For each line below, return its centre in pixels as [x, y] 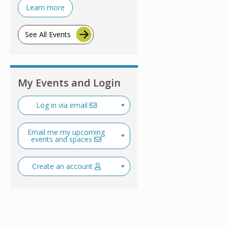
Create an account [63, 166]
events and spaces [63, 139]
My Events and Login [69, 83]
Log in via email [63, 105]
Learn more [45, 7]
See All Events [48, 34]
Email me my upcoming [66, 132]
